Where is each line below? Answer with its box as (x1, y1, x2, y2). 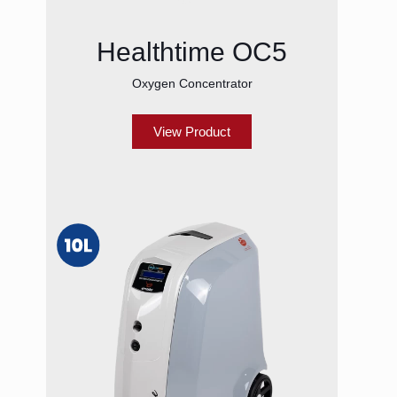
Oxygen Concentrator (131, 76, 253, 91)
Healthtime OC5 (97, 37, 287, 67)
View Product (153, 124, 230, 140)
